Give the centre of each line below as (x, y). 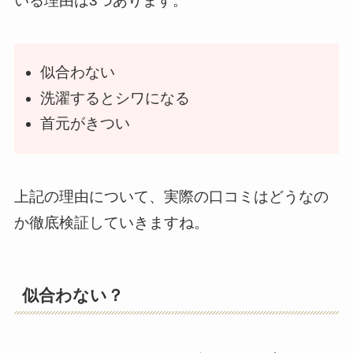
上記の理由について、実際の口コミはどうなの (171, 196)
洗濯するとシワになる (115, 98)
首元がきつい (85, 124)
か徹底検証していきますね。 (111, 222)
